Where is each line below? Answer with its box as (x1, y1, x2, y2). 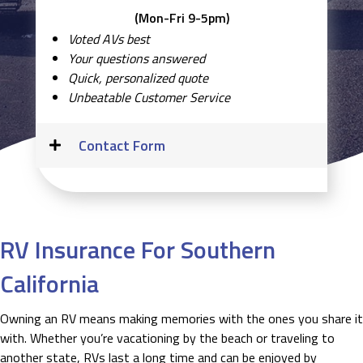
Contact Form (79, 135, 165, 156)
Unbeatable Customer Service (68, 88, 230, 107)
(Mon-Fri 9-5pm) (134, 8, 229, 28)
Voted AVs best (68, 29, 150, 49)
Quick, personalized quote (68, 68, 208, 88)
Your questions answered (68, 49, 205, 68)
